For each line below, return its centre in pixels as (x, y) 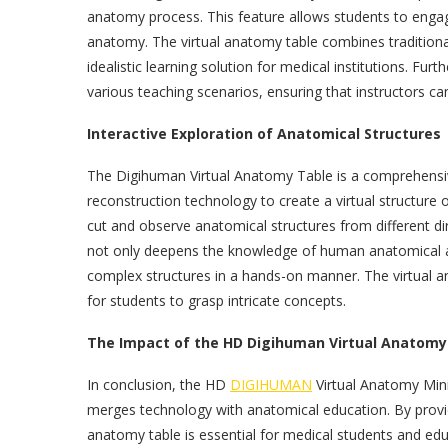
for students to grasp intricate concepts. (216, 300)
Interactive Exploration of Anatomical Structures (264, 133)
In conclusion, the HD (158, 384)
